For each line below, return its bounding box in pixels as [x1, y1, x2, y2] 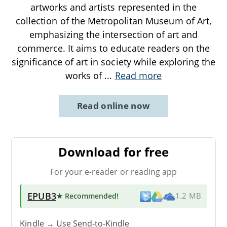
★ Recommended [56, 191, 117, 201]
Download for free [58, 143, 169, 160]
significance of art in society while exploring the [11, 55, 216, 68]
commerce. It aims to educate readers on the [17, 42, 210, 54]
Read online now [77, 99, 150, 111]
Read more [115, 69, 162, 82]
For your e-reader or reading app [50, 166, 177, 177]
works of [65, 69, 105, 82]
